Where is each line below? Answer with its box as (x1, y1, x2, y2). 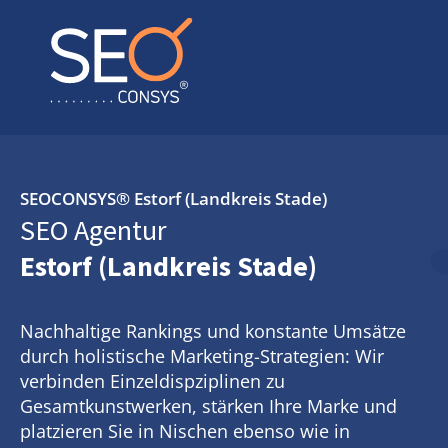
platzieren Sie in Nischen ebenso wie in (20, 419, 350, 443)
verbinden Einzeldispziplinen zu (20, 369, 285, 393)
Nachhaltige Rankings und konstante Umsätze (20, 319, 406, 343)
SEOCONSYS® (20, 187, 134, 210)
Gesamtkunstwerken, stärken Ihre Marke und (20, 394, 397, 418)
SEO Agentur (20, 212, 167, 248)
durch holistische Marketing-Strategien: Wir (20, 344, 384, 368)
